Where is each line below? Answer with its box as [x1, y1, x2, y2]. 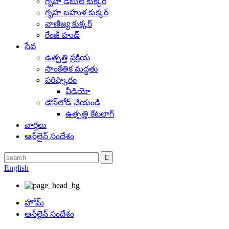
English [4, 164, 29, 172]
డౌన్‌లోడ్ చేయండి [45, 98, 101, 107]
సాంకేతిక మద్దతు [45, 64, 98, 73]
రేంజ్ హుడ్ [45, 31, 80, 39]
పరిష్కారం [45, 76, 77, 84]
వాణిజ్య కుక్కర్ [45, 19, 92, 28]
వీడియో [65, 87, 90, 96]
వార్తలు [25, 121, 47, 129]
